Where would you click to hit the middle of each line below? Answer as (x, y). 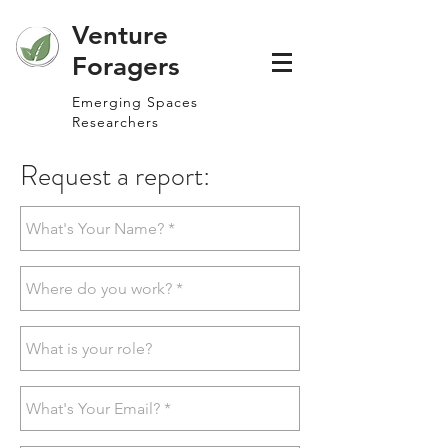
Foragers (126, 66)
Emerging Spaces (135, 102)
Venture (120, 35)
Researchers (115, 122)
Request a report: (115, 176)
